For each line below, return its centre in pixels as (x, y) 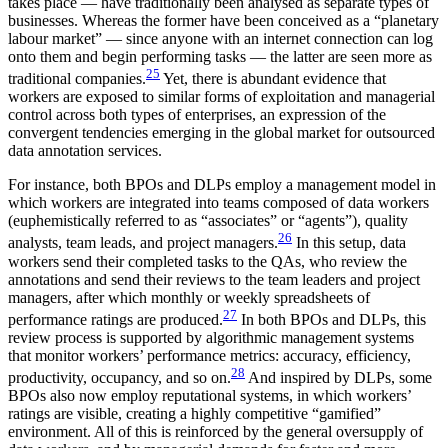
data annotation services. (85, 151)
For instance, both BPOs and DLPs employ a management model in (222, 185)
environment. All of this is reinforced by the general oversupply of (215, 432)
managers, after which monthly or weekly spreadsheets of (189, 297)
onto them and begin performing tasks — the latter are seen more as (220, 56)
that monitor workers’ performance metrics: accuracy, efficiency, (209, 355)
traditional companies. (77, 79)
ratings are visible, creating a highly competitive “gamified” (194, 414)
